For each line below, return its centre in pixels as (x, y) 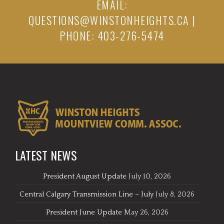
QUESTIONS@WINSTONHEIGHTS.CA (109, 20)
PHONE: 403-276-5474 (112, 35)
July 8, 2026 (175, 194)
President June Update (84, 212)
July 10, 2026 (150, 176)
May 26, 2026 (146, 212)
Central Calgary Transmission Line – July (87, 194)
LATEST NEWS (46, 155)
